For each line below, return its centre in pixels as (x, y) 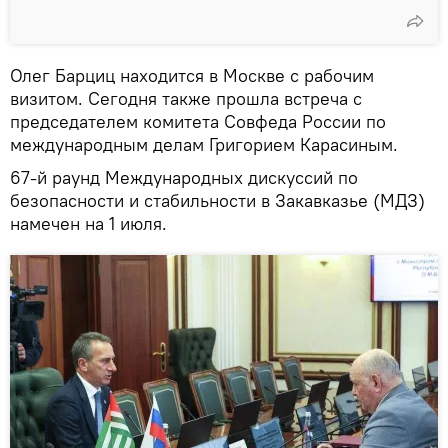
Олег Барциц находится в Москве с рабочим (192, 75)
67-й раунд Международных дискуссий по (184, 177)
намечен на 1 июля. (88, 223)
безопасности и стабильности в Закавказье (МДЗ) (217, 200)
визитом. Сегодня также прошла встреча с (186, 98)
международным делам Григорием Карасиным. (204, 144)
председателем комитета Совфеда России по (198, 121)
